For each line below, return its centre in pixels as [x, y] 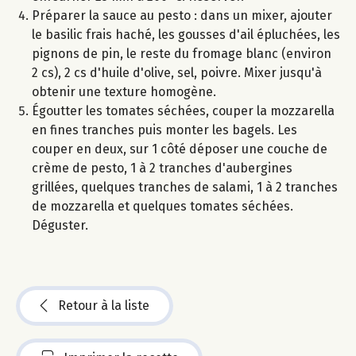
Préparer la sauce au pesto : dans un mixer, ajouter [182, 15]
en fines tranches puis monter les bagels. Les [164, 130]
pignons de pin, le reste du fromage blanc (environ [182, 53]
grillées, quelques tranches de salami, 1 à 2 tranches [185, 187]
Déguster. [60, 225]
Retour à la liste [104, 305]
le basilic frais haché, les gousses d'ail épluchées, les [186, 34]
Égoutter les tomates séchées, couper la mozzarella [183, 110]
